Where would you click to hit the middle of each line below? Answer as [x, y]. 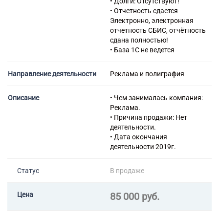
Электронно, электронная [152, 21]
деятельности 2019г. [143, 147]
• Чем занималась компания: [156, 98]
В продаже [127, 171]
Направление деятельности [52, 74]
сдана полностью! [139, 40]
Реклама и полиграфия [147, 74]
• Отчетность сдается [144, 11]
